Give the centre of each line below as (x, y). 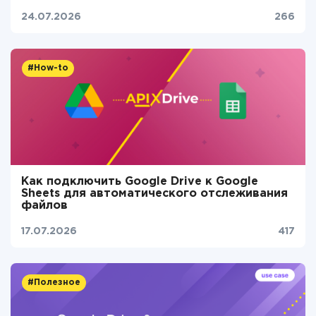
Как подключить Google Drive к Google (140, 182)
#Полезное (54, 282)
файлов (44, 206)
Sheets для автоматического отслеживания (154, 194)
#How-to (48, 68)
